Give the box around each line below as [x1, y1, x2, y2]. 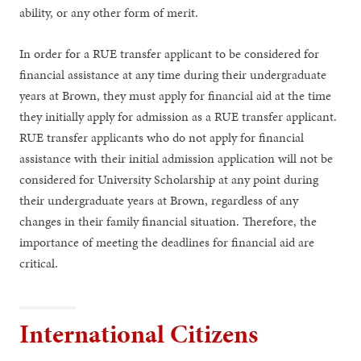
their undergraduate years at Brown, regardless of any [19, 190, 299, 210]
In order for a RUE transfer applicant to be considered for [19, 44, 320, 63]
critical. [19, 253, 59, 272]
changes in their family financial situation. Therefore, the [19, 211, 317, 230]
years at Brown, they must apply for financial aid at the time [19, 85, 332, 105]
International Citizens [19, 315, 259, 352]
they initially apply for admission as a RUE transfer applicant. [19, 106, 338, 126]
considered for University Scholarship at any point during [19, 169, 319, 189]
